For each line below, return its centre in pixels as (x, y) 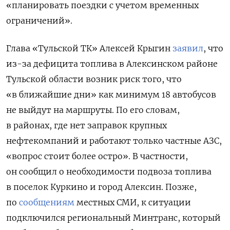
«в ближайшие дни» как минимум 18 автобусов (111, 94)
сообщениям (47, 202)
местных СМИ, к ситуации (133, 202)
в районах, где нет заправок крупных (87, 125)
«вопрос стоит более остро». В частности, (97, 156)
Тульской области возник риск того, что (94, 79)
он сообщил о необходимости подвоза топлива (109, 171)
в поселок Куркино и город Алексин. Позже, (101, 187)
